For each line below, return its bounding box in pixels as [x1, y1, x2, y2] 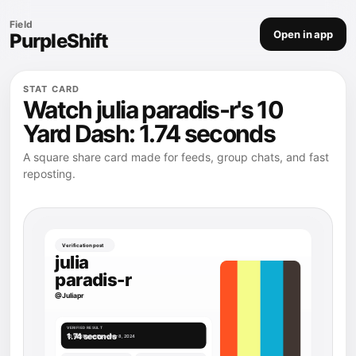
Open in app [273, 28, 333, 41]
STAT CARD [23, 83, 79, 95]
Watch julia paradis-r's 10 [23, 95, 284, 124]
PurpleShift [10, 29, 109, 52]
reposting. [23, 167, 75, 180]
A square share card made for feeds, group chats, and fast [23, 150, 329, 164]
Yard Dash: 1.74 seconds [23, 119, 276, 148]
